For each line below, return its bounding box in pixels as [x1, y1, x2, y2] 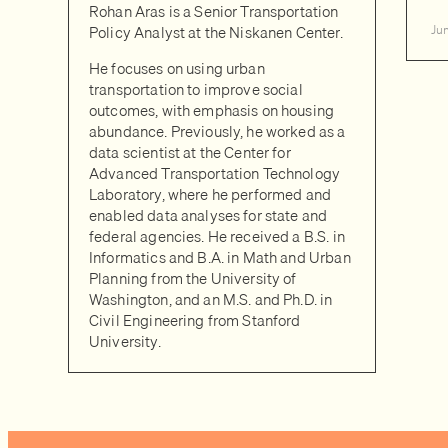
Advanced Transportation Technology [89, 161, 341, 185]
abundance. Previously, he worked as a [89, 119, 346, 143]
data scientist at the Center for [89, 140, 291, 164]
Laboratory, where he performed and [89, 182, 332, 206]
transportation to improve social [89, 77, 303, 101]
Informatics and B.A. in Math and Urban [89, 245, 351, 269]
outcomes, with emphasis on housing [89, 98, 335, 122]
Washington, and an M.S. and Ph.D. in [89, 287, 333, 311]
